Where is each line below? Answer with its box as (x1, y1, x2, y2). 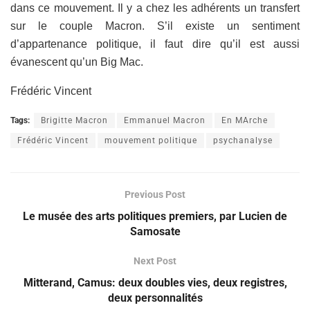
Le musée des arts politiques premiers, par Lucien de (23, 209, 287, 223)
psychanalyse (213, 135, 273, 145)
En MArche (221, 115, 268, 125)
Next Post (134, 255, 176, 266)
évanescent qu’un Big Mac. (10, 55, 143, 68)
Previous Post (125, 188, 185, 200)
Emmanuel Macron (124, 115, 206, 125)
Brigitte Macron (41, 115, 108, 125)
